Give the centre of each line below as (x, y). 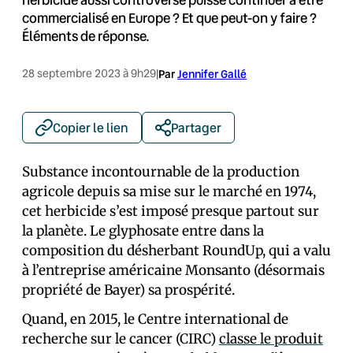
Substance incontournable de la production (161, 172)
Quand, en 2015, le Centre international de (155, 319)
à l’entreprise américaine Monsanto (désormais (173, 270)
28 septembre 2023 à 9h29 (89, 73)
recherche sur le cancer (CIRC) (121, 339)
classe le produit (271, 339)
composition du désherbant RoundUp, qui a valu (176, 251)
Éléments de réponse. (86, 36)
